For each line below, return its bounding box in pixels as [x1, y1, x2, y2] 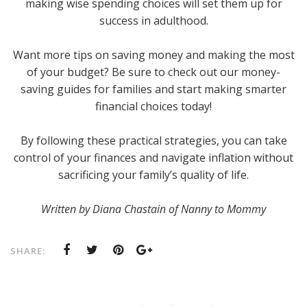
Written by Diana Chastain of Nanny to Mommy [41, 201, 266, 217]
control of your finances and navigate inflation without [14, 150, 293, 166]
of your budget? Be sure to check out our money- [27, 64, 280, 80]
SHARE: [10, 245, 45, 258]
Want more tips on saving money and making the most [12, 47, 295, 63]
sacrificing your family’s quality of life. [58, 167, 249, 183]
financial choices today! [95, 99, 212, 114]
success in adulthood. [99, 13, 208, 29]
